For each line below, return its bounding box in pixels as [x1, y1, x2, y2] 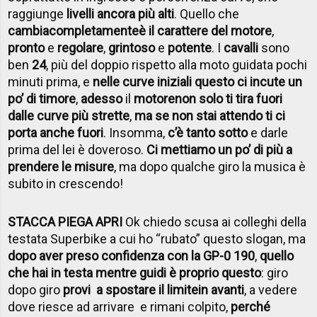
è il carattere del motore [139, 23, 272, 38]
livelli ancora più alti [67, 6, 175, 21]
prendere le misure [8, 158, 115, 174]
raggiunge [8, 6, 67, 21]
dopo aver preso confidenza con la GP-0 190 [8, 248, 255, 263]
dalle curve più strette [8, 108, 130, 123]
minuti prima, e [8, 74, 93, 89]
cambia [8, 23, 50, 38]
